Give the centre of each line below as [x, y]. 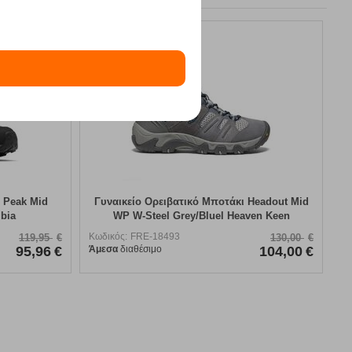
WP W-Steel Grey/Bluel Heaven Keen [201, 215]
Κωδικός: [108, 236]
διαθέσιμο [140, 249]
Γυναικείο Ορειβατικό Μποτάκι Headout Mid [201, 201]
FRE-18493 [155, 236]
